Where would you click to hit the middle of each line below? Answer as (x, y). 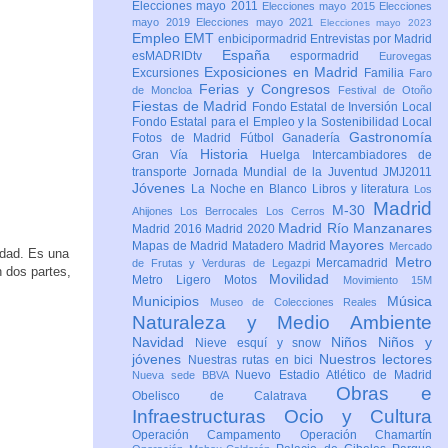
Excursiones (168, 73)
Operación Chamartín (366, 435)
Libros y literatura (362, 189)
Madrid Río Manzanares (355, 228)
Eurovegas (406, 56)
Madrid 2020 (241, 229)
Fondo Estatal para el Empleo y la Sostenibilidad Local (282, 122)
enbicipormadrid (264, 39)
